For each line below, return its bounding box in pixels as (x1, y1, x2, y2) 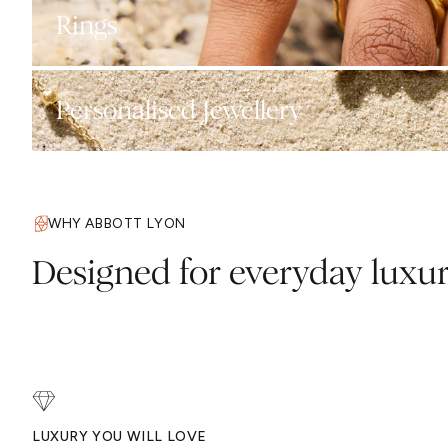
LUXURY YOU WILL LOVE (32, 428, 207, 446)
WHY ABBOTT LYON (48, 215, 186, 233)
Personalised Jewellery (56, 95, 302, 127)
